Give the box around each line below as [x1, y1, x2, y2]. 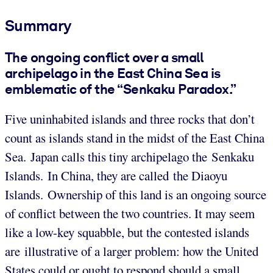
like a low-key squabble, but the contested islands [5, 224, 249, 241]
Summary [5, 16, 71, 35]
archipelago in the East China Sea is [5, 65, 221, 81]
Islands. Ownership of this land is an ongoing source [5, 186, 266, 204]
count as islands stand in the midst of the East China [5, 129, 264, 147]
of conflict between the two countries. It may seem [5, 205, 255, 222]
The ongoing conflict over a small [5, 49, 204, 65]
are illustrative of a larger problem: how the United [5, 243, 258, 260]
